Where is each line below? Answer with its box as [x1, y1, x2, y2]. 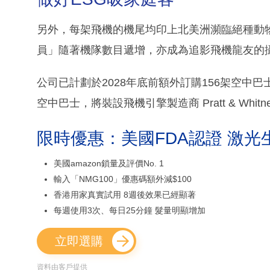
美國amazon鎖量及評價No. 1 [54, 158, 164, 168]
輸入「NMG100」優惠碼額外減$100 [54, 174, 192, 184]
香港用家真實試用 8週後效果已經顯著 [54, 189, 196, 199]
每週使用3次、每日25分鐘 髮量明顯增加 [54, 205, 206, 215]
